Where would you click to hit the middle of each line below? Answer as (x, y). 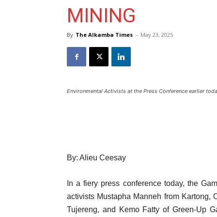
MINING (101, 15)
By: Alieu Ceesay (96, 158)
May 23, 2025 (157, 35)
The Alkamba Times (104, 35)
